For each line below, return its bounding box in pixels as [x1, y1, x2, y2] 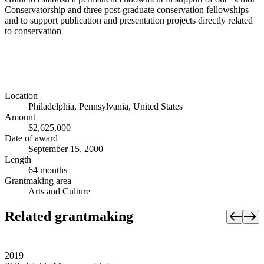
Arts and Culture [28, 186, 90, 197]
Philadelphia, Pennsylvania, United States [28, 101, 183, 112]
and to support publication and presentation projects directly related [5, 15, 253, 25]
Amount [5, 112, 35, 123]
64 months [28, 165, 67, 176]
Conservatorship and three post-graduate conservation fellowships [5, 4, 249, 15]
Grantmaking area [5, 176, 71, 186]
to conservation [5, 25, 61, 36]
